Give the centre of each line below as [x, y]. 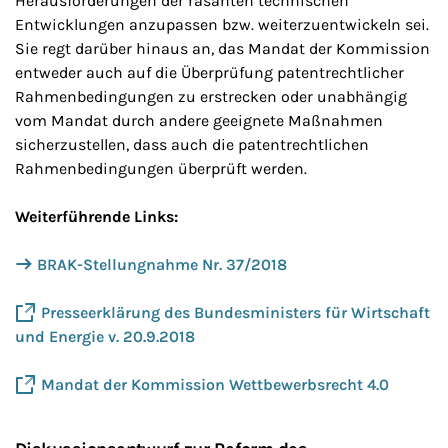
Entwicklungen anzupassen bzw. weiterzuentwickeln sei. [222, 24]
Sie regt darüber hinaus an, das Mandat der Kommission [222, 48]
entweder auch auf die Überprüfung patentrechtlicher [209, 72]
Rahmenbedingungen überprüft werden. [161, 168]
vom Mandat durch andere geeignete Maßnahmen [199, 120]
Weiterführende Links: [96, 216]
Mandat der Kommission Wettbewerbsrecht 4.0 [215, 385]
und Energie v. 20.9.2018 [105, 337]
